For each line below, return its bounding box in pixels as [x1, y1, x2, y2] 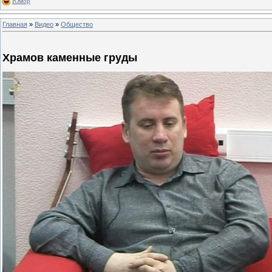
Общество [61, 20, 93, 28]
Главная [2, 20, 27, 28]
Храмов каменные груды [2, 52, 137, 64]
